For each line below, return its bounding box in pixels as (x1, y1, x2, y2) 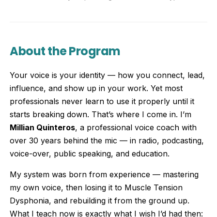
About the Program (10, 43, 121, 60)
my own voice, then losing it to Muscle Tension (10, 183, 183, 193)
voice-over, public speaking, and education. (10, 149, 170, 159)
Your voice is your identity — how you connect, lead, (10, 70, 205, 80)
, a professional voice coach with (75, 123, 197, 133)
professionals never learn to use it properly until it (10, 96, 194, 107)
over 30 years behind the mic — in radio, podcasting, (10, 136, 204, 146)
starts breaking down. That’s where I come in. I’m (10, 109, 191, 120)
